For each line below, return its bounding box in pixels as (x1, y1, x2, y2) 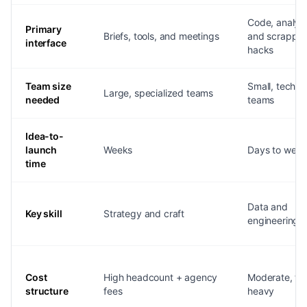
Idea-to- (25, 130, 64, 143)
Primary (25, 23, 62, 36)
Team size (25, 80, 71, 93)
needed (25, 94, 60, 106)
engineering (247, 214, 299, 227)
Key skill (25, 208, 62, 220)
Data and (247, 201, 288, 213)
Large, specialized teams (103, 87, 214, 99)
